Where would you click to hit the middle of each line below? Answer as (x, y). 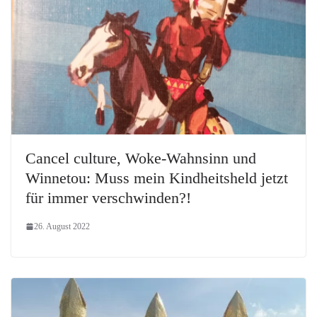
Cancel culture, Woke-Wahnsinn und (141, 158)
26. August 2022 (62, 226)
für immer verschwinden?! (108, 197)
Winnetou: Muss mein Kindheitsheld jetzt (157, 178)
